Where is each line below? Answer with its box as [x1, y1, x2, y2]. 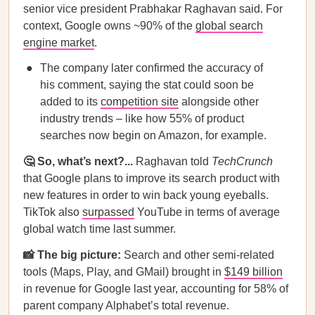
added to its [40, 96, 101, 108]
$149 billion [224, 266, 283, 278]
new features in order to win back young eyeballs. [23, 189, 269, 201]
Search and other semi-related [121, 249, 274, 261]
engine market [23, 37, 94, 49]
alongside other [179, 96, 259, 108]
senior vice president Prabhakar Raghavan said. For [23, 3, 283, 15]
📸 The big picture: [23, 249, 121, 261]
